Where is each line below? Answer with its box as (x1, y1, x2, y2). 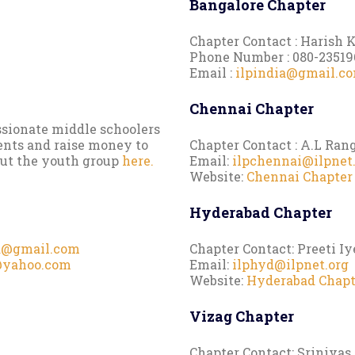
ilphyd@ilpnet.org (232, 255, 349, 273)
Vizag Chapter (189, 306, 294, 326)
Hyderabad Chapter (189, 202, 332, 222)
